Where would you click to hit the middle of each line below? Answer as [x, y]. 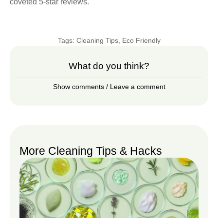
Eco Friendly [141, 41]
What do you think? [109, 66]
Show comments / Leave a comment [109, 87]
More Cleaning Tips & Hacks [91, 151]
